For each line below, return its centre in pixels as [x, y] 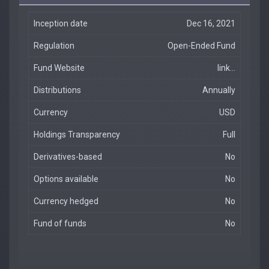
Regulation [54, 46]
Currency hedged [66, 201]
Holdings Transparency [77, 134]
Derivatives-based [68, 157]
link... [226, 68]
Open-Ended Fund [201, 46]
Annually [219, 90]
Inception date [61, 23]
